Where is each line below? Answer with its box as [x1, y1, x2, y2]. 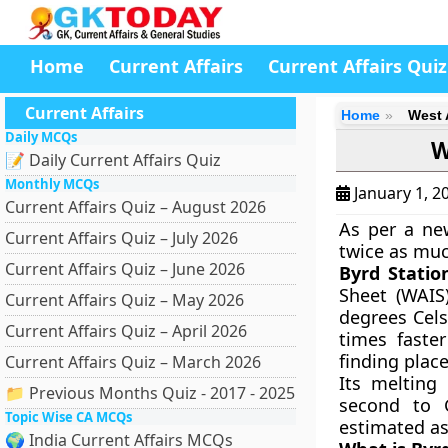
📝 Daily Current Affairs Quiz [5, 149, 221, 171]
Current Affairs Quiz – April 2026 [5, 320, 247, 342]
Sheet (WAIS [338, 283, 445, 307]
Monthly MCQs [5, 175, 99, 193]
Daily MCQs [5, 128, 77, 146]
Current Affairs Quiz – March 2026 [5, 351, 261, 373]
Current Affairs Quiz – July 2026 [5, 227, 238, 249]
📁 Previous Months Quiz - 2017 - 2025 [5, 382, 295, 404]
